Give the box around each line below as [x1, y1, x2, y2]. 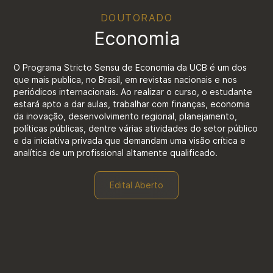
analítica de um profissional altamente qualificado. [13, 147, 218, 158]
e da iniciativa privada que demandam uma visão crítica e [13, 135, 246, 146]
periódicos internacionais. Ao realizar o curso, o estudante [13, 86, 253, 97]
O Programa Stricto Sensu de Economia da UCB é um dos [13, 62, 247, 73]
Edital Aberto [110, 179, 163, 190]
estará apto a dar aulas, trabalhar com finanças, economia [13, 98, 250, 109]
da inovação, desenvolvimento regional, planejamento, [13, 110, 238, 121]
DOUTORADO [100, 11, 173, 24]
